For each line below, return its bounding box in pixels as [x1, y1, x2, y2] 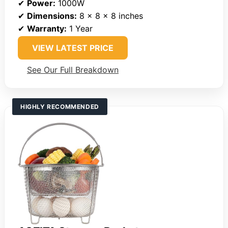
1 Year [67, 23, 93, 34]
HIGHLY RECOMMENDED [20, 103, 99, 111]
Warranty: [27, 23, 67, 34]
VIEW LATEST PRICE [32, 43, 113, 53]
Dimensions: [27, 11, 77, 21]
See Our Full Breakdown [27, 65, 119, 75]
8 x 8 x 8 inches [77, 11, 143, 21]
